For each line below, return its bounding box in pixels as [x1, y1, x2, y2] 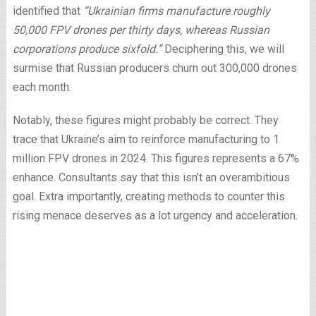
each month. [12, 80, 74, 94]
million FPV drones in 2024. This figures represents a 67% [12, 152, 299, 165]
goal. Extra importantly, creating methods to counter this [12, 190, 285, 203]
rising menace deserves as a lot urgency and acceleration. [12, 209, 300, 222]
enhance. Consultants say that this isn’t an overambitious [12, 171, 290, 184]
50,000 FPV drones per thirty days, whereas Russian [12, 23, 269, 37]
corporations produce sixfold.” [12, 42, 162, 56]
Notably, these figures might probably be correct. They [12, 114, 279, 127]
